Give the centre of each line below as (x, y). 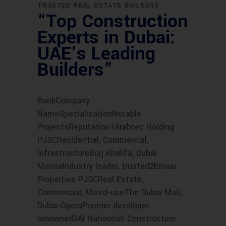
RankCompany (64, 101)
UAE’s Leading (96, 53)
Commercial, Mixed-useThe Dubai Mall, (109, 192)
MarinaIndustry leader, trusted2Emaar (107, 166)
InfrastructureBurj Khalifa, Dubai (97, 153)
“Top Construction (113, 21)
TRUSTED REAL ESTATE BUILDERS (98, 6)
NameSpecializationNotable (89, 114)
